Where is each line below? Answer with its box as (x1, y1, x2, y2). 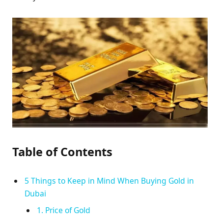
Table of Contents (12, 143, 112, 160)
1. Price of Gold (37, 204, 90, 216)
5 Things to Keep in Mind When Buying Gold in (25, 175, 194, 186)
